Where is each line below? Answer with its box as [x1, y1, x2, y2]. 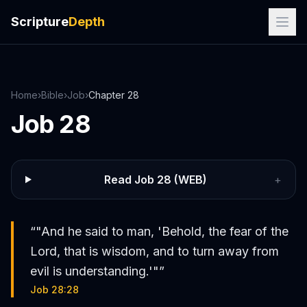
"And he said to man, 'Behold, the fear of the [36, 224, 288, 238]
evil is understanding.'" [30, 264, 159, 278]
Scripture [11, 14, 69, 29]
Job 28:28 [30, 284, 79, 295]
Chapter [88, 89, 127, 101]
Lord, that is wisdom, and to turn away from [30, 244, 279, 258]
